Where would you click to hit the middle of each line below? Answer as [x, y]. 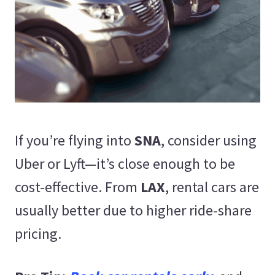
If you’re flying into [75, 140]
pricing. [38, 233]
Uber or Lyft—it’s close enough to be [125, 163]
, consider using [209, 140]
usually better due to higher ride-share [133, 210]
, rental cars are [212, 187]
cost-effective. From [78, 187]
